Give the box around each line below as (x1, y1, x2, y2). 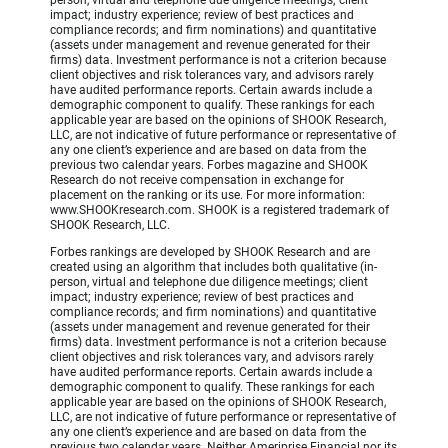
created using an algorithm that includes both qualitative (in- (50, 260, 377, 275)
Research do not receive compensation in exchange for (50, 173, 344, 188)
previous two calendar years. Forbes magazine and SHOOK (50, 158, 368, 173)
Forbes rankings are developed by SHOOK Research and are (50, 245, 370, 260)
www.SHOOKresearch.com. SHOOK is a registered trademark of (50, 203, 389, 218)
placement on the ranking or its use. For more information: (50, 188, 365, 203)
